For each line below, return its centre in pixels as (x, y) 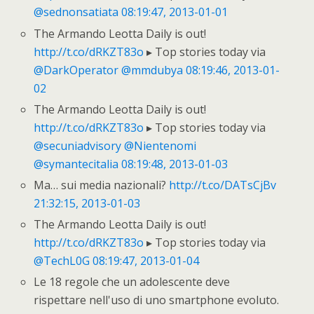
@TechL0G (62, 261)
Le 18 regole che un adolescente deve (132, 282)
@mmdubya (152, 70)
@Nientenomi (161, 145)
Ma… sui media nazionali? (102, 185)
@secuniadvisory (78, 145)
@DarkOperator (76, 70)
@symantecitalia (76, 164)
